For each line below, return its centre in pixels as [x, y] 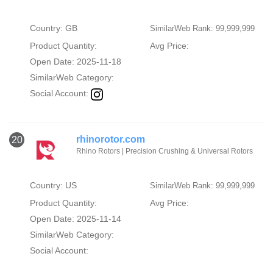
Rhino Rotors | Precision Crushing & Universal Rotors [165, 151]
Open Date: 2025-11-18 [75, 62]
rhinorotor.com [111, 139]
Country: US [53, 185]
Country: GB [53, 28]
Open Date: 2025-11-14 [75, 218]
